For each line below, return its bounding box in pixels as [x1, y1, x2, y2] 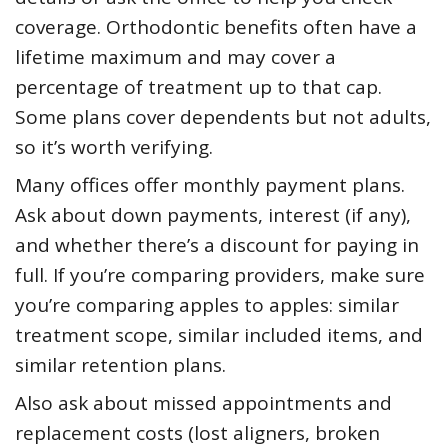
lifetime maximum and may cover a [15, 44, 336, 71]
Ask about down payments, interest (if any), [15, 202, 411, 229]
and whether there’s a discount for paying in [15, 232, 419, 259]
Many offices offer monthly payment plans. [15, 172, 405, 199]
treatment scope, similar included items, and [15, 322, 423, 349]
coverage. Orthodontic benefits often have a [15, 14, 417, 41]
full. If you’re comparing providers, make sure [15, 262, 425, 289]
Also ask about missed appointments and [15, 390, 392, 417]
